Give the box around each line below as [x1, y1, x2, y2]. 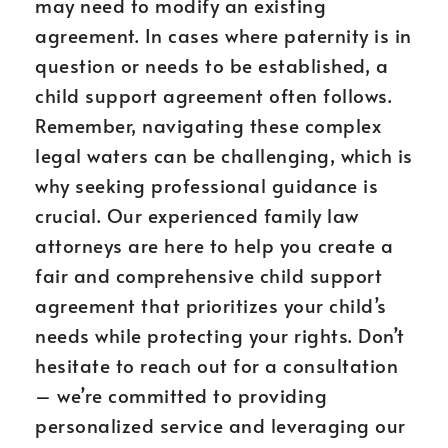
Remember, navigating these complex [35, 112, 381, 138]
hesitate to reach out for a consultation [35, 352, 398, 378]
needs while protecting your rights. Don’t [35, 322, 405, 348]
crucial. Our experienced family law [35, 202, 359, 228]
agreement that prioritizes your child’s [35, 292, 387, 318]
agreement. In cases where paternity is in [35, 22, 412, 48]
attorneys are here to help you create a [35, 232, 394, 258]
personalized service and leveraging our [35, 412, 406, 438]
